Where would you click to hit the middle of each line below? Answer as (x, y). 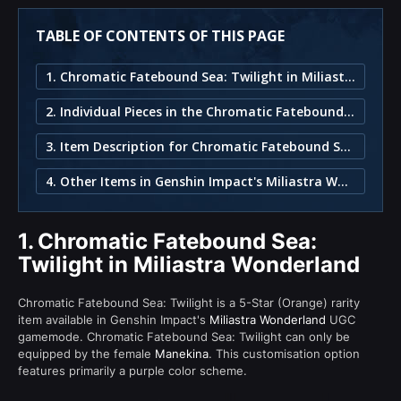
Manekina (182, 353)
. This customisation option (284, 353)
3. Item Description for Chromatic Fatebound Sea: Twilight (346, 146)
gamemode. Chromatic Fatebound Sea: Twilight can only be (184, 336)
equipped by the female (86, 353)
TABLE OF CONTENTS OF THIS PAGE (160, 35)
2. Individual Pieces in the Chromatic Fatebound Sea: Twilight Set (349, 111)
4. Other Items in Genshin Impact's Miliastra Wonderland (343, 181)
